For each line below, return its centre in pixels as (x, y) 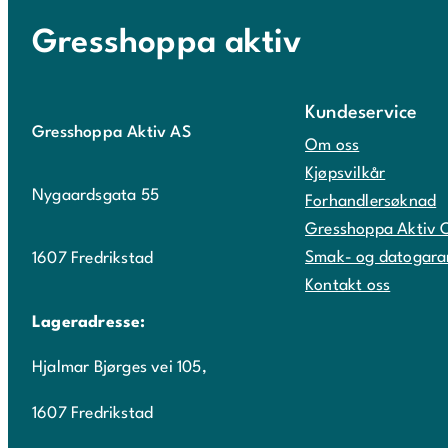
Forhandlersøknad (371, 202)
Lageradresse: (89, 322)
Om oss (332, 146)
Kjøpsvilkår (345, 174)
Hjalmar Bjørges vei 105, (119, 368)
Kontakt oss (348, 286)
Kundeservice (361, 113)
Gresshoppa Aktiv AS (111, 133)
